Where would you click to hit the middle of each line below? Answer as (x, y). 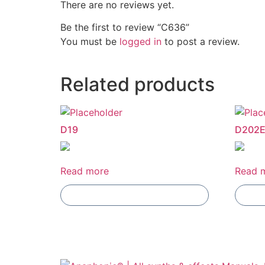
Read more (85, 171)
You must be (90, 42)
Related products (138, 85)
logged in (140, 42)
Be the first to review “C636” (125, 28)
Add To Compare (135, 195)
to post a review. (201, 42)
